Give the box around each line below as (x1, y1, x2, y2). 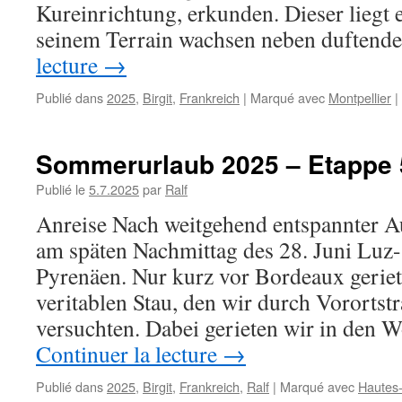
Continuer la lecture (36, 338, 223, 369)
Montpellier (328, 88, 391, 107)
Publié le (36, 179, 85, 198)
